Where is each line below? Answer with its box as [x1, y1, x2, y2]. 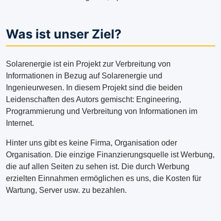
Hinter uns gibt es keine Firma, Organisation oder [6, 139, 177, 147]
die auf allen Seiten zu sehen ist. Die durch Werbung [6, 162, 189, 171]
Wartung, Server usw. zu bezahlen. [6, 186, 127, 195]
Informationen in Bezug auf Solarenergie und [6, 72, 162, 80]
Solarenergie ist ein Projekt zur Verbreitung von [6, 60, 171, 69]
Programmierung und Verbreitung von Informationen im [6, 107, 197, 116]
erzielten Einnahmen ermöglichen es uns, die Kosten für [6, 174, 201, 183]
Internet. [6, 119, 34, 128]
